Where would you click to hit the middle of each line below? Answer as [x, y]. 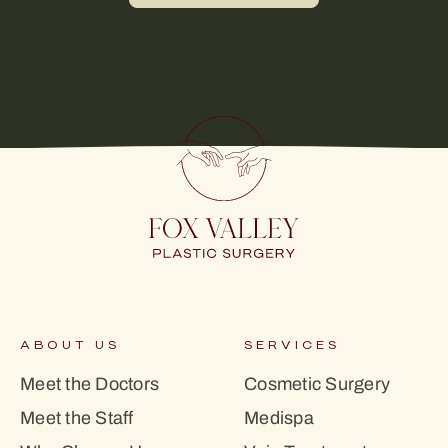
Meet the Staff [77, 418]
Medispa [279, 418]
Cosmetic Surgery [317, 384]
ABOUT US [70, 346]
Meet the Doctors [89, 384]
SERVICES [292, 346]
